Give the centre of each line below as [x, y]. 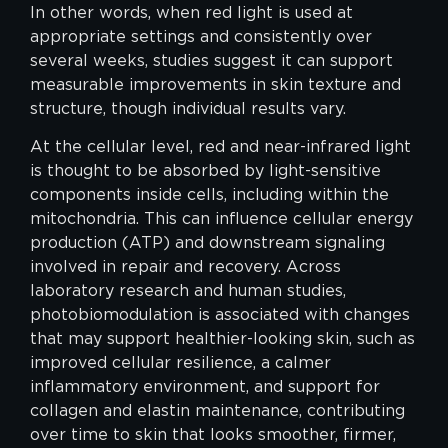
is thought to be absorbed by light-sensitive [205, 171]
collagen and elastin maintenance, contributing [217, 411]
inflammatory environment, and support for [205, 387]
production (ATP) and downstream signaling [207, 243]
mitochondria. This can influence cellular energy [221, 219]
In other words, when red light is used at [191, 12]
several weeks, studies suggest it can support [211, 60]
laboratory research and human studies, [188, 291]
